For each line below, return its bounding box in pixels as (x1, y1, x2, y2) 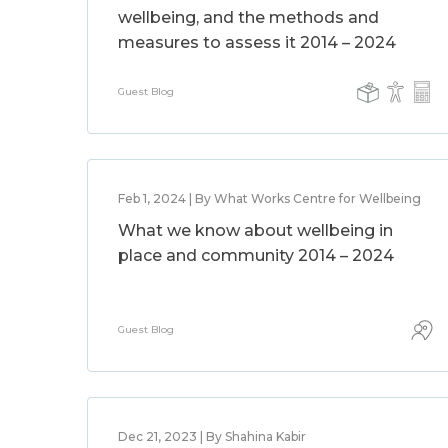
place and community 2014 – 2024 (118, 246, 394, 265)
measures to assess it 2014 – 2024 (118, 33, 396, 52)
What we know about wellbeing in (118, 221, 393, 240)
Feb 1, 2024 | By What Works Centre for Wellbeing (118, 191, 421, 206)
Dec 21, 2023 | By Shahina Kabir (118, 429, 306, 444)
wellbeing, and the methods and (118, 8, 379, 27)
